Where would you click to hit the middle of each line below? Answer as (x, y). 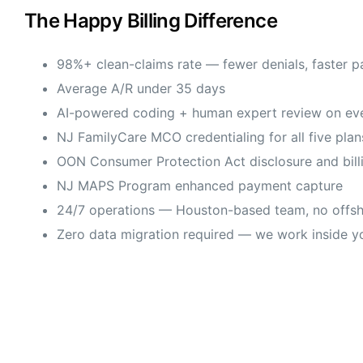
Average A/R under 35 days (141, 89)
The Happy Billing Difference (151, 21)
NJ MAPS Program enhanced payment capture (200, 186)
